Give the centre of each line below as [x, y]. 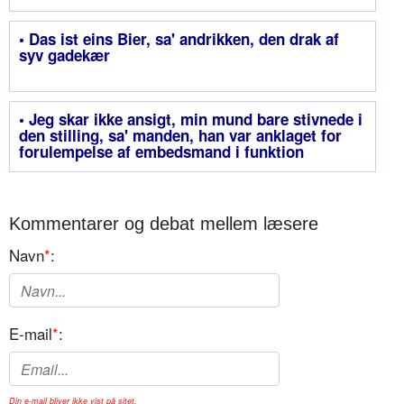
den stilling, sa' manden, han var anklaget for [180, 136]
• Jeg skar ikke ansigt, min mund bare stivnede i [191, 119]
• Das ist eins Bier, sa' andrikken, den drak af [179, 39]
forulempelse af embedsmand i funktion [161, 152]
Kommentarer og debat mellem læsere [164, 224]
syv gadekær [64, 55]
